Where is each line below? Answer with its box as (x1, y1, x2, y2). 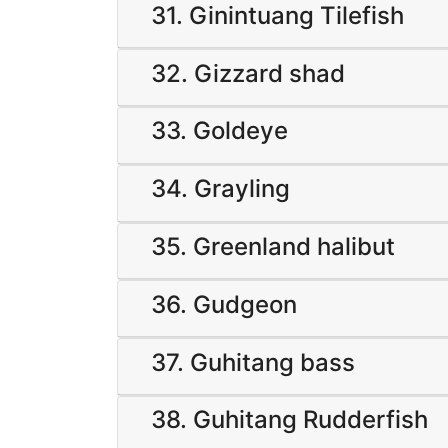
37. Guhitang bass (151, 347, 355, 377)
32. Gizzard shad (151, 58, 345, 88)
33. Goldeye (151, 116, 288, 146)
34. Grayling (151, 174, 290, 204)
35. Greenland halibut (151, 231, 395, 261)
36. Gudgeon (151, 289, 297, 319)
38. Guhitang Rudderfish (151, 405, 428, 435)
